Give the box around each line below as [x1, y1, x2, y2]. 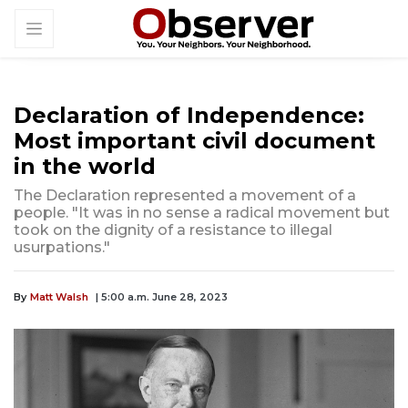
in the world [14, 153, 156, 180]
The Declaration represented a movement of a [14, 187, 356, 205]
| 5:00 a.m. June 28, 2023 [96, 291, 228, 304]
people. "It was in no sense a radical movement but [14, 204, 390, 222]
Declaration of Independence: [14, 102, 364, 129]
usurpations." [14, 239, 110, 257]
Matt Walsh [30, 291, 88, 304]
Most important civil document [14, 127, 375, 155]
